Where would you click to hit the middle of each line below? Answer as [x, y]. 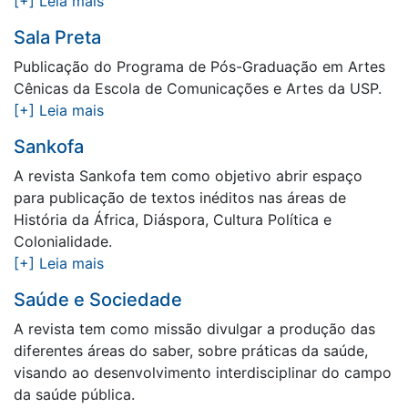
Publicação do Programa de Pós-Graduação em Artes [199, 66]
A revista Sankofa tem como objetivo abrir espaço [188, 176]
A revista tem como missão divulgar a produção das [194, 329]
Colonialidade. [63, 241]
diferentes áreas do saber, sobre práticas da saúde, [191, 351]
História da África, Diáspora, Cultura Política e [173, 219]
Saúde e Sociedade [98, 300]
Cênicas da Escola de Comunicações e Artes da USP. [198, 88]
